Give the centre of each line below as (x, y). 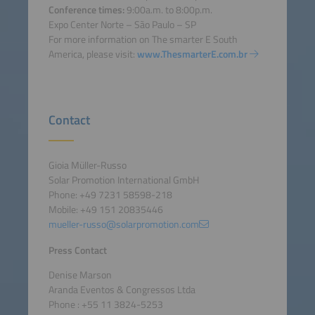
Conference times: (86, 9)
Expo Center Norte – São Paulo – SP (122, 24)
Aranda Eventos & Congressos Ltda (122, 290)
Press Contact (77, 251)
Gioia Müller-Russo (87, 165)
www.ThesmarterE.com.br (192, 54)
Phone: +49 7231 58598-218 (110, 194)
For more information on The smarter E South (143, 39)
